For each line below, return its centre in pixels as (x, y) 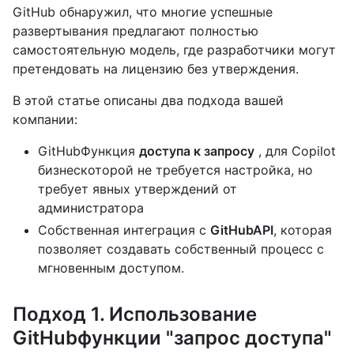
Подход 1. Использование (135, 314)
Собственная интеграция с (124, 230)
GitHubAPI (242, 230)
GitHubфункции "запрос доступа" (172, 338)
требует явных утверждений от (137, 189)
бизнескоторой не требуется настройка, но (175, 170)
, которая (303, 230)
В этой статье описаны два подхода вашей (148, 100)
